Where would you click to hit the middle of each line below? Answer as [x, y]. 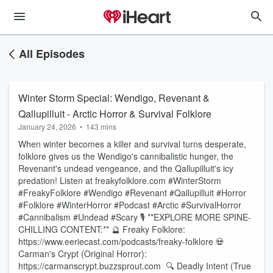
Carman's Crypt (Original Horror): [83, 253]
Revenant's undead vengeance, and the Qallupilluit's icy [126, 168]
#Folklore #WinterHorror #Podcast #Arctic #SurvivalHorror [130, 205]
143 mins [101, 126]
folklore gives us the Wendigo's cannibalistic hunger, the [126, 156]
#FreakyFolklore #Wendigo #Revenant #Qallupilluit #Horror [132, 193]
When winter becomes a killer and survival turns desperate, [132, 144]
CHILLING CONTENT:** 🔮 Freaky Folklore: [102, 229]
